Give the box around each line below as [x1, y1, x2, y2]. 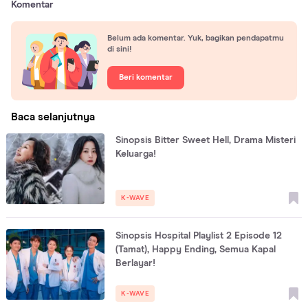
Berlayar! [115, 258, 156, 269]
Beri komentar [119, 73, 173, 82]
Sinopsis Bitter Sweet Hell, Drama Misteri [115, 135, 296, 146]
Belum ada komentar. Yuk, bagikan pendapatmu [107, 34, 284, 43]
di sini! [107, 45, 132, 54]
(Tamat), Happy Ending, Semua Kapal [115, 245, 276, 255]
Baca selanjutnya [11, 111, 95, 123]
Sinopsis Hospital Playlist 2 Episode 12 [115, 231, 283, 241]
